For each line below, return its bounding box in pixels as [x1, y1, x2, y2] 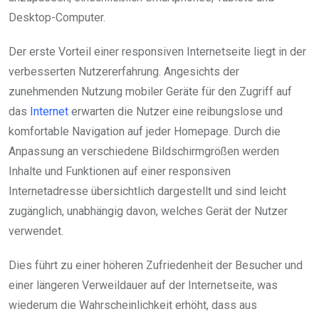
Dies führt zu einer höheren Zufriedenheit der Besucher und [9, 258, 303, 272]
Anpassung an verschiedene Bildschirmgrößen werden [9, 144, 279, 158]
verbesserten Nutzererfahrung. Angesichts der [9, 64, 239, 78]
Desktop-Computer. [9, 10, 105, 24]
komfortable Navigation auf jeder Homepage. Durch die [9, 124, 281, 138]
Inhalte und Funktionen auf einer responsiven [9, 164, 231, 178]
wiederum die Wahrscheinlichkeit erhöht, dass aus [9, 298, 257, 312]
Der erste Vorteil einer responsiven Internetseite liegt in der [9, 44, 306, 58]
